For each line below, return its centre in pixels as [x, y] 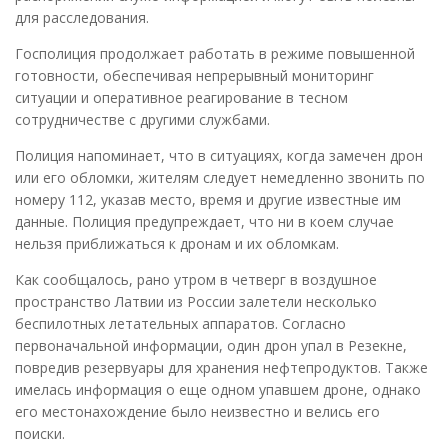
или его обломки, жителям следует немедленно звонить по [220, 177]
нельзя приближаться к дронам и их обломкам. [177, 243]
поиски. [40, 433]
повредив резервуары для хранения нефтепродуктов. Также [221, 367]
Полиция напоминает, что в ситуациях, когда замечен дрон [219, 155]
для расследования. [82, 17]
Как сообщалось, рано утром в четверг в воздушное [196, 279]
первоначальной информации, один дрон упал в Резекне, [211, 345]
